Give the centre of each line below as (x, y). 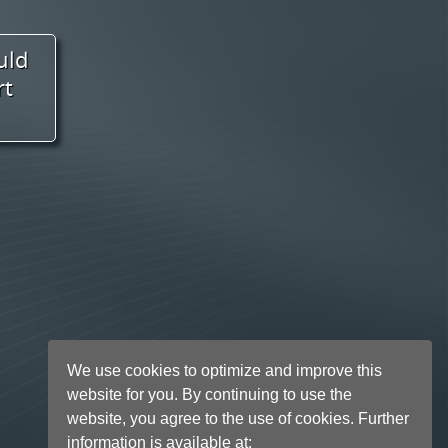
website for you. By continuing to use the (210, 394)
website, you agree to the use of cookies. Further (238, 418)
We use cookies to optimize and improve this (225, 370)
